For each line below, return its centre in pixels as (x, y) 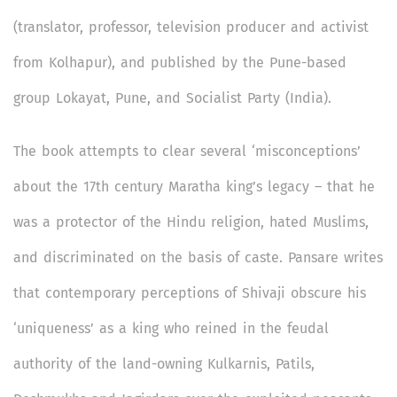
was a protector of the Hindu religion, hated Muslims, (191, 222)
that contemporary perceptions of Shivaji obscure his (190, 292)
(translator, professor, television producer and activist (191, 27)
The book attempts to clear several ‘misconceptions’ (187, 151)
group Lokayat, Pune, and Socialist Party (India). (172, 97)
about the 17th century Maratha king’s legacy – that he (194, 186)
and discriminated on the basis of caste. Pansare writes (198, 257)
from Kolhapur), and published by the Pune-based (180, 62)
